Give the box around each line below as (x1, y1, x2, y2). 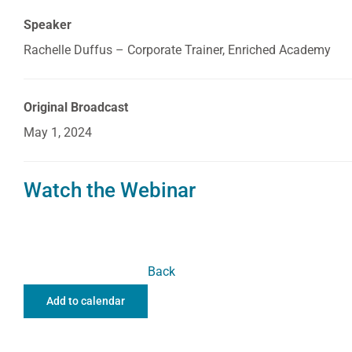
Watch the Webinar (24, 178, 196, 202)
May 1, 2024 (24, 125, 92, 140)
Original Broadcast (24, 100, 128, 115)
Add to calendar (46, 294, 125, 307)
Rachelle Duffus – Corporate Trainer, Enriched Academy (24, 42, 331, 57)
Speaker (24, 17, 71, 32)
